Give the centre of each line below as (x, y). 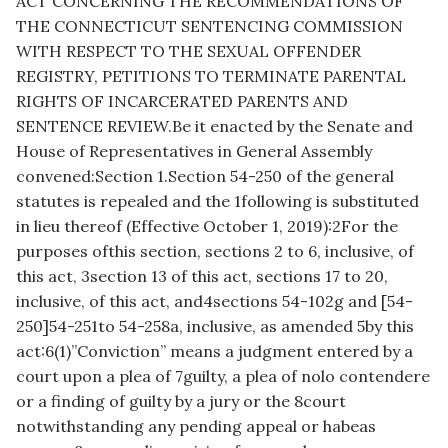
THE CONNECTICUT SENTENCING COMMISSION (209, 26)
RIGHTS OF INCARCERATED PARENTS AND (182, 101)
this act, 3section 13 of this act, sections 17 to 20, (202, 276)
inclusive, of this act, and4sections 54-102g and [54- (214, 301)
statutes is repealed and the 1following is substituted (217, 201)
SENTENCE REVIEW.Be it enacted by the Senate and (214, 126)
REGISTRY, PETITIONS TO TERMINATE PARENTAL (211, 76)
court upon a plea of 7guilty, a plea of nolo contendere (223, 376)
